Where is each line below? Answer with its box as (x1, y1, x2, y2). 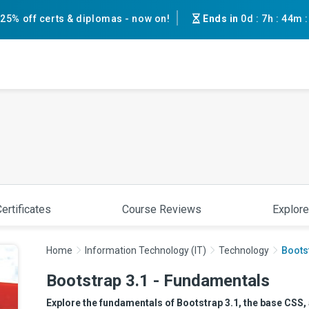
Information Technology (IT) (85, 245, 206, 256)
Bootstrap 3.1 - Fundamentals (46, 271, 270, 290)
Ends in (202, 13, 241, 24)
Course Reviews (122, 203, 201, 216)
